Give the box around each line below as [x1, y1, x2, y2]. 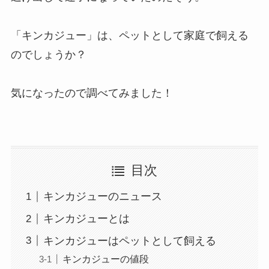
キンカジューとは [43, 213, 130, 225]
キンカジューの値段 [62, 253, 149, 265]
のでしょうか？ [10, 49, 86, 61]
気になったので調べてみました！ [10, 87, 173, 100]
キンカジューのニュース [43, 190, 162, 203]
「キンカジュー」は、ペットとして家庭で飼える [10, 29, 249, 42]
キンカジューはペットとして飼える [43, 235, 216, 247]
